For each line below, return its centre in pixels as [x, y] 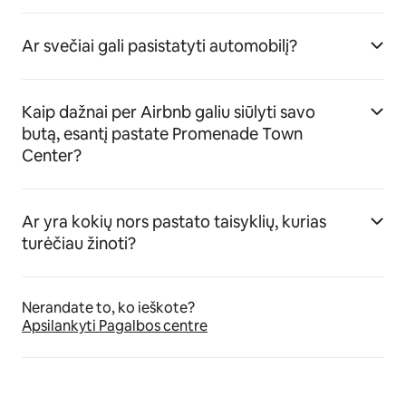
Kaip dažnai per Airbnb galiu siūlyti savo [169, 112]
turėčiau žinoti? [79, 244]
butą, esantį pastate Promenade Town [162, 134]
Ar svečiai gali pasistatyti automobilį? [159, 46]
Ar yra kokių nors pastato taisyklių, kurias [174, 222]
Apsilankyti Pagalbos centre [115, 326]
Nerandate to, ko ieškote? [108, 308]
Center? [52, 156]
